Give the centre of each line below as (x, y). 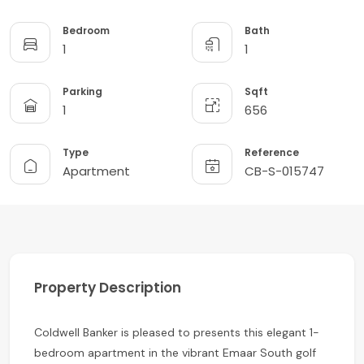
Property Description (108, 287)
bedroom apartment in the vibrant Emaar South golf (175, 352)
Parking (82, 92)
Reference (272, 153)
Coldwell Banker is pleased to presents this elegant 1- (177, 332)
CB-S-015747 (284, 171)
